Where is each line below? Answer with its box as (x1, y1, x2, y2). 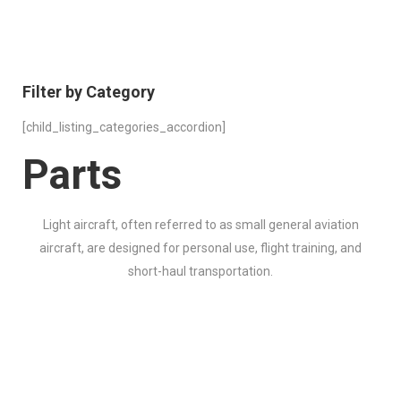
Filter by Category (22, 82, 155, 101)
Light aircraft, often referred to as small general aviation (42, 218, 359, 232)
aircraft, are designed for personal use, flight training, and (39, 241, 362, 255)
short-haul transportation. (128, 264, 273, 278)
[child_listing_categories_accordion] (22, 120, 226, 134)
